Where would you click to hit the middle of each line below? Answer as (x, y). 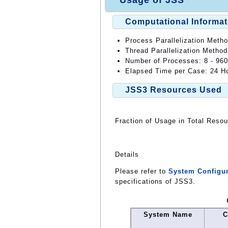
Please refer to (142, 171)
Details (127, 154)
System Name (168, 214)
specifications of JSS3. (155, 181)
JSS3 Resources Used (174, 90)
